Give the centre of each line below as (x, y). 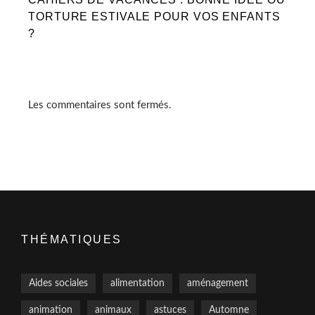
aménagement (218, 283)
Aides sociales (58, 283)
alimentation (137, 283)
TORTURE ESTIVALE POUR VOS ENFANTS (154, 16)
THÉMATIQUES (72, 239)
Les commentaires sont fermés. (100, 105)
